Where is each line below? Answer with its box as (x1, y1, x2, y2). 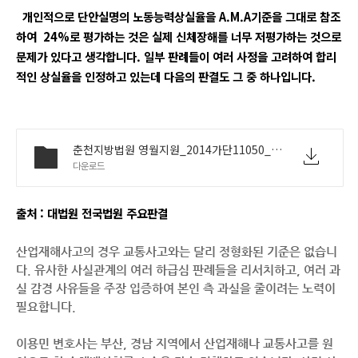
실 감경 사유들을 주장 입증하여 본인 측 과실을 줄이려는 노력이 (16, 282, 336, 295)
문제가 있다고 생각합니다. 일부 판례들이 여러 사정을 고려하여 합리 (16, 48, 336, 65)
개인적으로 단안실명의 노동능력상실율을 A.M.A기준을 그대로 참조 (16, 8, 340, 25)
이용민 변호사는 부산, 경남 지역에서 (16, 337, 204, 350)
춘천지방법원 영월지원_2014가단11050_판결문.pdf (271, 141, 282, 157)
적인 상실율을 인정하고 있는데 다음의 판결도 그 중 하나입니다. (16, 68, 319, 85)
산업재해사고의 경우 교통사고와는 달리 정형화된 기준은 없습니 (16, 245, 337, 258)
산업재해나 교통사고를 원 (204, 337, 333, 350)
